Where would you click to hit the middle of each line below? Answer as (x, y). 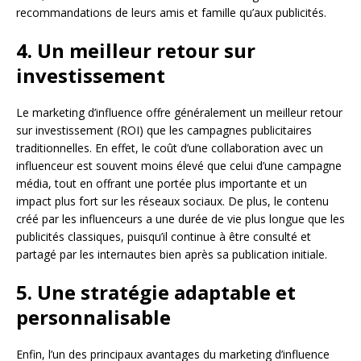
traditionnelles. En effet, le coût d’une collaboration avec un (170, 147)
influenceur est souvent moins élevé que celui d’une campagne (179, 165)
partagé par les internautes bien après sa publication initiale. (172, 254)
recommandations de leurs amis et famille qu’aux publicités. (171, 12)
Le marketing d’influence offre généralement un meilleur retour (179, 112)
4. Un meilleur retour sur (136, 50)
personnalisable (93, 317)
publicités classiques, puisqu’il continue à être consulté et (164, 236)
